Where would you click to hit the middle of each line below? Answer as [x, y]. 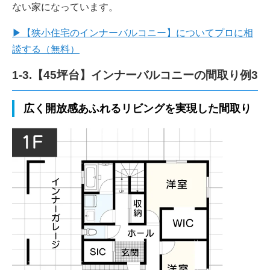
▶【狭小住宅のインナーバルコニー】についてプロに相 [133, 33]
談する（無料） [46, 49]
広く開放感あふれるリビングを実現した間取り [137, 108]
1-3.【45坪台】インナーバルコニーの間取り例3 [135, 75]
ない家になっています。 [65, 7]
